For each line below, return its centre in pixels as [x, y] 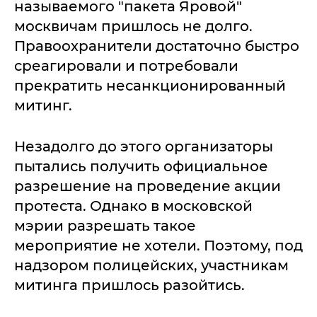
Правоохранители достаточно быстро [157, 46]
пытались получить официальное [141, 166]
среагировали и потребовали [126, 66]
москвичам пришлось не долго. [133, 26]
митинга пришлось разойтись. [129, 285]
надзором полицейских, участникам [151, 265]
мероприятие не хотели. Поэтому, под [158, 246]
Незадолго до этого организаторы [144, 146]
